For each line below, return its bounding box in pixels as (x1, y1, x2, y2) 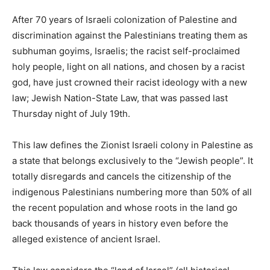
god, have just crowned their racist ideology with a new (12, 76, 247, 88)
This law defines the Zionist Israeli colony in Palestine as (12, 139, 253, 151)
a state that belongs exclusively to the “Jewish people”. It (12, 154, 253, 166)
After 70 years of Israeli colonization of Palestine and (12, 13, 237, 25)
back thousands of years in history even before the (12, 217, 228, 229)
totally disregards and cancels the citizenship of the (12, 170, 231, 182)
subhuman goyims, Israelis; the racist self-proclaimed (12, 45, 240, 57)
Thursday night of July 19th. (12, 107, 130, 119)
